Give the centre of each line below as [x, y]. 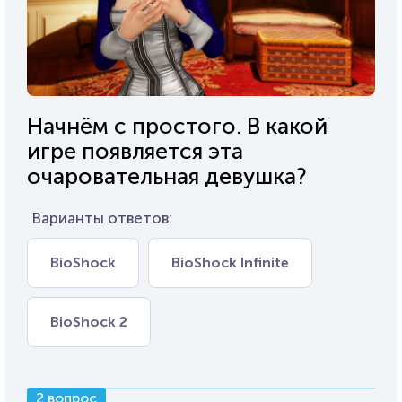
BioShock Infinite [230, 262]
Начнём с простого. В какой [177, 126]
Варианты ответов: [102, 218]
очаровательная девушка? [167, 176]
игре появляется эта [135, 151]
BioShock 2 [89, 321]
